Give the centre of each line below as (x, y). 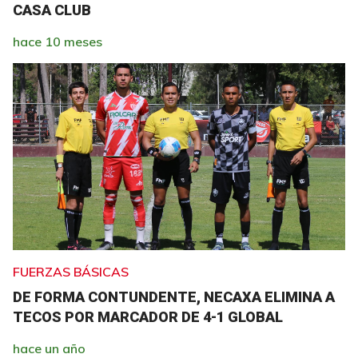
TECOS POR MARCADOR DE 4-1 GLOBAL (148, 317)
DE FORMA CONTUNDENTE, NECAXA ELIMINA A (174, 297)
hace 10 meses (58, 42)
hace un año (49, 348)
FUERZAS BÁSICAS (71, 272)
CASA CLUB (52, 10)
